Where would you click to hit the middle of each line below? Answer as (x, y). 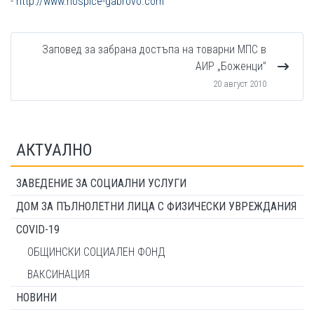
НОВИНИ (36, 298)
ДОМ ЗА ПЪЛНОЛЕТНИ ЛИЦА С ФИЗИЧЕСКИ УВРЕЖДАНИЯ (156, 206)
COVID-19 (38, 230)
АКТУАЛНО (54, 150)
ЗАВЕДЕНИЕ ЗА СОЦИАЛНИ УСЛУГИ (101, 183)
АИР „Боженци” (231, 66)
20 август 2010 (240, 84)
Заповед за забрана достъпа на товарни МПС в (154, 49)
